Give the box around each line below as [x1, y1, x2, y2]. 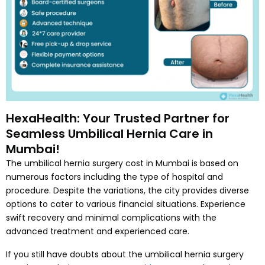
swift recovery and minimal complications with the [6, 211, 216, 224]
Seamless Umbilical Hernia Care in [6, 125, 213, 142]
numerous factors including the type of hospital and [6, 170, 223, 183]
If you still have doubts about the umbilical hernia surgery [6, 248, 244, 260]
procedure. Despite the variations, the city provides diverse [6, 184, 249, 196]
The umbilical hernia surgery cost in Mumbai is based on [6, 157, 238, 169]
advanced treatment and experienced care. [6, 225, 189, 237]
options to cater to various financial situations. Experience [6, 198, 245, 210]
